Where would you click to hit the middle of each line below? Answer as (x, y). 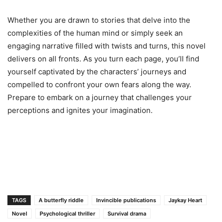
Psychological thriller (67, 213)
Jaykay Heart (185, 200)
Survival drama (127, 213)
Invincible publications (126, 200)
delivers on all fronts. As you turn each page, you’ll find (103, 58)
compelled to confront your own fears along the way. (99, 84)
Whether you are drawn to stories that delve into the (99, 20)
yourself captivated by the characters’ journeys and (97, 71)
